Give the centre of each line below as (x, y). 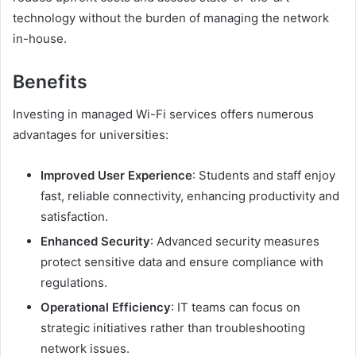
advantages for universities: (91, 134)
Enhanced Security (95, 241)
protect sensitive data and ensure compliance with (182, 261)
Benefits (52, 82)
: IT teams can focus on (236, 307)
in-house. (40, 39)
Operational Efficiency (106, 307)
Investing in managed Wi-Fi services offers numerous (163, 114)
